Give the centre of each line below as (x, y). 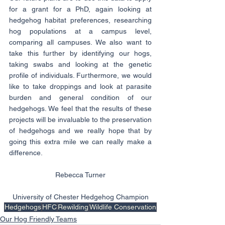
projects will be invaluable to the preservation (80, 119)
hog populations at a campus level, (80, 31)
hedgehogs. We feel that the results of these (80, 108)
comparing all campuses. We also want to (80, 42)
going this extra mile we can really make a (80, 141)
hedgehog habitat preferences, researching (80, 20)
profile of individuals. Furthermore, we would (80, 75)
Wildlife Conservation (123, 207)
